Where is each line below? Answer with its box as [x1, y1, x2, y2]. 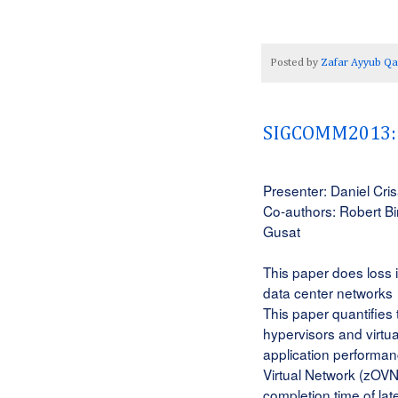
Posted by [270, 56, 321, 68]
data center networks [263, 283, 393, 303]
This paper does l [263, 262, 370, 283]
